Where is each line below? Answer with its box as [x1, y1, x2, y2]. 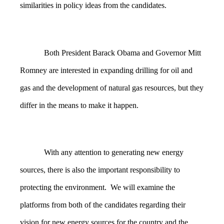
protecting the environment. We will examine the [20, 183, 175, 192]
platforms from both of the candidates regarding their [20, 200, 185, 209]
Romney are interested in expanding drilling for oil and [20, 65, 192, 74]
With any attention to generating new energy [44, 148, 183, 157]
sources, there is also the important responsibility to [20, 165, 180, 174]
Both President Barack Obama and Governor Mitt [44, 48, 201, 57]
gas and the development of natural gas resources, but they [20, 83, 203, 92]
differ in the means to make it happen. [20, 100, 138, 109]
